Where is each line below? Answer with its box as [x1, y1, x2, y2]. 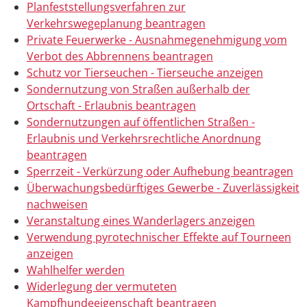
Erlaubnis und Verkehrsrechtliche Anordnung [26, 131, 261, 147]
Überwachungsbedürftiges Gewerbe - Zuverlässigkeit [26, 180, 299, 196]
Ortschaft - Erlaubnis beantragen [26, 98, 196, 114]
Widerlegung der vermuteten [26, 279, 177, 295]
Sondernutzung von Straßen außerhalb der [26, 82, 250, 97]
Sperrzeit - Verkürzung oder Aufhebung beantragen [26, 164, 293, 180]
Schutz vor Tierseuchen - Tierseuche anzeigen [26, 65, 263, 81]
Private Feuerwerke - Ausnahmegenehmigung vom [26, 32, 287, 48]
